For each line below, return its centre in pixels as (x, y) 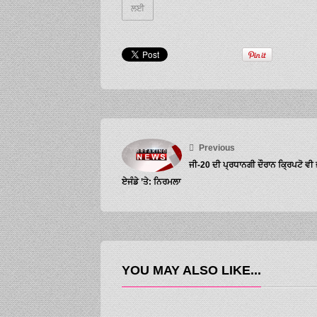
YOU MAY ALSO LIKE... (191, 270)
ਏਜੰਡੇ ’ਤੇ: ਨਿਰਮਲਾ (151, 181)
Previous (216, 148)
